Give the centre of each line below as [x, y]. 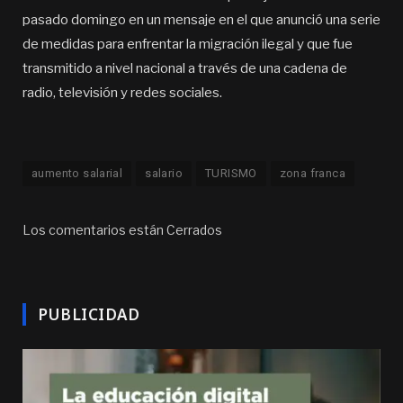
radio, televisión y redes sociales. [122, 93]
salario [164, 173]
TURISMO [231, 173]
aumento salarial [77, 173]
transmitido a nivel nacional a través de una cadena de [185, 68]
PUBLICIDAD [89, 314]
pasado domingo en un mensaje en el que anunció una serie [201, 20]
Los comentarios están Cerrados [122, 230]
